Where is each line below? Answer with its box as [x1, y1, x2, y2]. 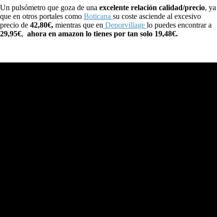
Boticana [84, 12, 113, 20]
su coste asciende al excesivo [113, 12, 201, 20]
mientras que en [53, 20, 103, 29]
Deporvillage [103, 20, 147, 29]
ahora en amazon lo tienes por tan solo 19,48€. [27, 29, 178, 38]
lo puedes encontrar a [147, 20, 212, 29]
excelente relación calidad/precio [97, 3, 205, 12]
